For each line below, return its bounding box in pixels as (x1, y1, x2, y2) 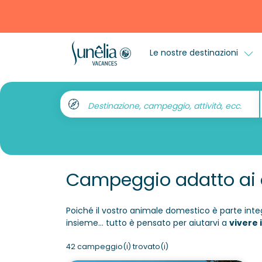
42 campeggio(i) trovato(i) (65, 242, 168, 251)
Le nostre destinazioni (149, 46, 240, 58)
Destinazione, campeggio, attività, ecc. (87, 99, 242, 112)
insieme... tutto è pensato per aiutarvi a (65, 217, 229, 229)
